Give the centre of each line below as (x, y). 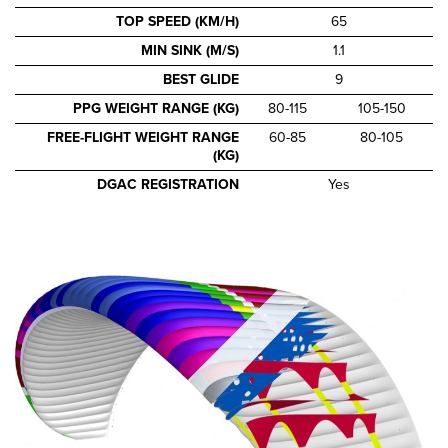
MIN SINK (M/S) (190, 50)
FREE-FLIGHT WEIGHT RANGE (143, 137)
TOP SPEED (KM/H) (178, 21)
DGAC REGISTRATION (168, 184)
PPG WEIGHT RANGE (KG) (156, 108)
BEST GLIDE (201, 79)
